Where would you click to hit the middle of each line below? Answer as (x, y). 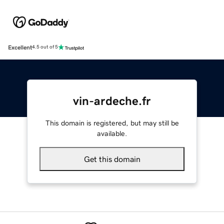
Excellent (20, 47)
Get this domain (112, 159)
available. (112, 133)
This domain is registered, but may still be (112, 123)
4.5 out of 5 (45, 47)
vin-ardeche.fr (112, 101)
